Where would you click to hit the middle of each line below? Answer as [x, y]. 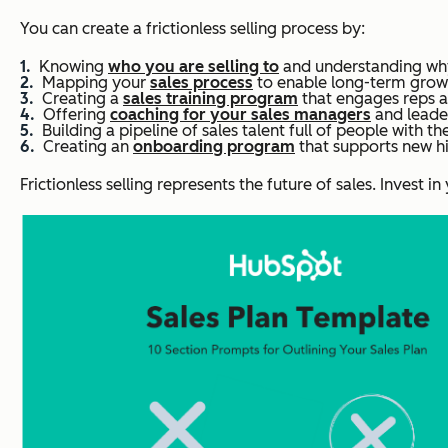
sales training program [210, 99]
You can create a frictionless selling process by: [192, 29]
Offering [76, 115]
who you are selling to [193, 67]
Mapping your [96, 83]
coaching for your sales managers [240, 115]
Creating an [88, 147]
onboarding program [214, 147]
